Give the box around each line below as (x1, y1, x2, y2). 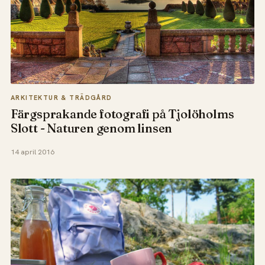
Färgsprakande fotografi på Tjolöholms (10, 106, 234, 121)
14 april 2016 (10, 147, 54, 157)
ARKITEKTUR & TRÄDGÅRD (10, 93, 112, 102)
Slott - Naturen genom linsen (10, 120, 173, 135)
